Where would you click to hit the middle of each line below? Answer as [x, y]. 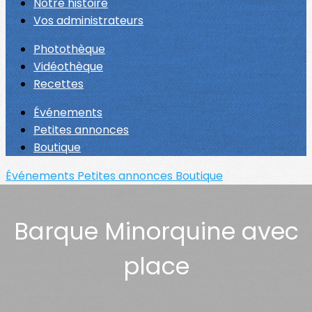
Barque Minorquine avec [156, 231]
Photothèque [69, 49]
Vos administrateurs [88, 21]
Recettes [58, 84]
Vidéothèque [68, 67]
